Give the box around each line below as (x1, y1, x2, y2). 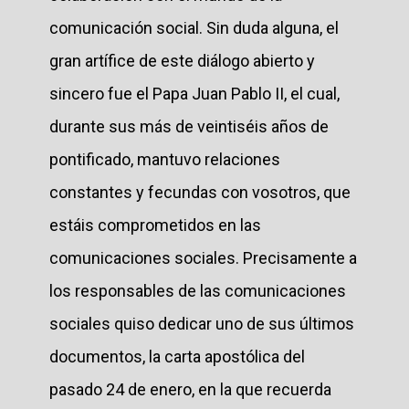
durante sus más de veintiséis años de (49, 116, 329, 136)
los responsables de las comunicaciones (49, 280, 346, 300)
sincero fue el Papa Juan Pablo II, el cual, (49, 83, 340, 103)
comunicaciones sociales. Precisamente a (49, 247, 357, 267)
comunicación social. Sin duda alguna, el (49, 17, 339, 37)
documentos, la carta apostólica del (49, 346, 305, 366)
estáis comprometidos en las (49, 215, 261, 235)
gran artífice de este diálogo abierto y (49, 50, 315, 70)
